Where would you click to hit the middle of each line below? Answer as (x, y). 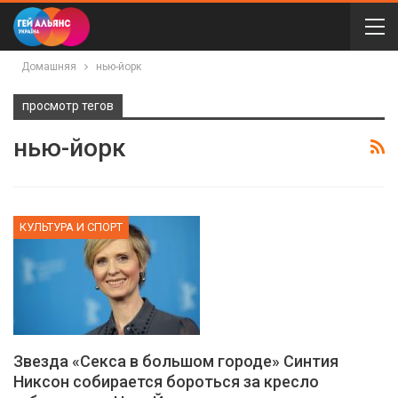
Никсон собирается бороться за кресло (166, 382)
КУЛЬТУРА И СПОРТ (71, 227)
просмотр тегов (68, 106)
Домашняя (49, 67)
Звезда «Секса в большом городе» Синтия (176, 362)
